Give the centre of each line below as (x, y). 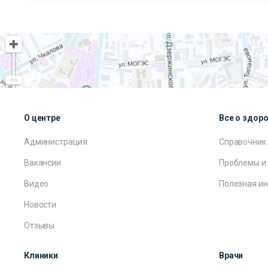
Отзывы (39, 226)
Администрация (56, 142)
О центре (42, 118)
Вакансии (42, 163)
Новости (40, 205)
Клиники (41, 255)
